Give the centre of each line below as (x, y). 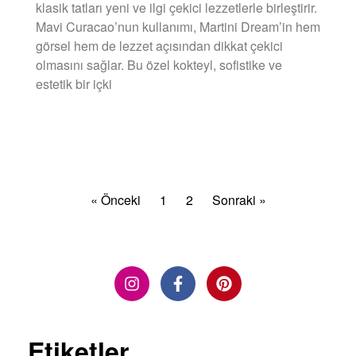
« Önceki (115, 199)
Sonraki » (239, 199)
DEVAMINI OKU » (74, 125)
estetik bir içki (74, 83)
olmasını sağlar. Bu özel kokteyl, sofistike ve (159, 64)
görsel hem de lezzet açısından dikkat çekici (159, 45)
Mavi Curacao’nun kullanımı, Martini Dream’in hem (178, 26)
